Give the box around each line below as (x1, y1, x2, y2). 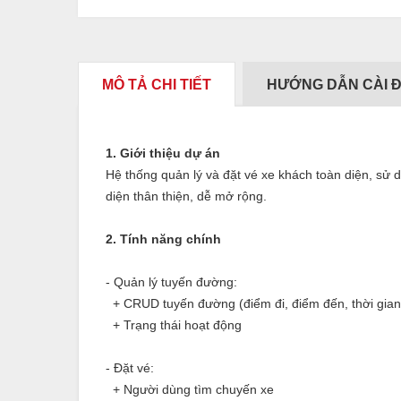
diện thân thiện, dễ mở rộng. (106, 188, 267, 203)
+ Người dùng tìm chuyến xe (106, 381, 274, 397)
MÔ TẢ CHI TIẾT (102, 76, 211, 92)
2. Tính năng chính (106, 231, 221, 246)
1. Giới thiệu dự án (106, 145, 220, 160)
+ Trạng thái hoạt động (106, 317, 242, 332)
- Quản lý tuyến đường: (106, 274, 237, 289)
